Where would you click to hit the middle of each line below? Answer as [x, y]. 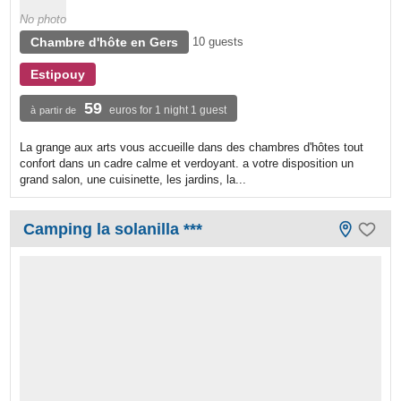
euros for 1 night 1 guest [168, 111]
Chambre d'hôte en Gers [105, 43]
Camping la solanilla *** [113, 230]
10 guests [218, 42]
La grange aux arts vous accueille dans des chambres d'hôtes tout [192, 148]
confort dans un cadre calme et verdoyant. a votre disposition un [187, 164]
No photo [43, 20]
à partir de [54, 111]
